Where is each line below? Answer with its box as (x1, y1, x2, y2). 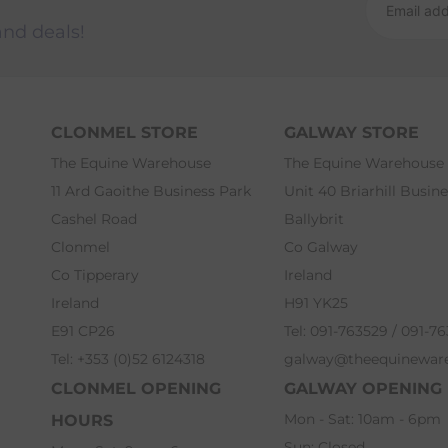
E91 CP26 (50, 322, 115, 341)
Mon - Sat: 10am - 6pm (283, 410, 441, 429)
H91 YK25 (283, 294, 348, 313)
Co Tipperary (50, 266, 139, 285)
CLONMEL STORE (50, 123, 198, 143)
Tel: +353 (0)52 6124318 (50, 350, 205, 369)
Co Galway (283, 238, 358, 257)
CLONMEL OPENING (50, 379, 221, 399)
